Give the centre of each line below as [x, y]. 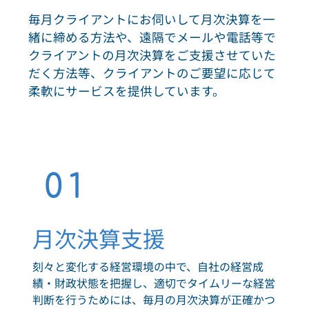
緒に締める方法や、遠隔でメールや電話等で [152, 37]
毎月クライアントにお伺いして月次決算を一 [152, 19]
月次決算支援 [98, 238]
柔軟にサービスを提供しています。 [127, 91]
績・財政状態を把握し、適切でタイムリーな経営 [153, 283]
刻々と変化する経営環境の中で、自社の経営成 [148, 267]
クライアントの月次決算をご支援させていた [152, 55]
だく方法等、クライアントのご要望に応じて [152, 73]
